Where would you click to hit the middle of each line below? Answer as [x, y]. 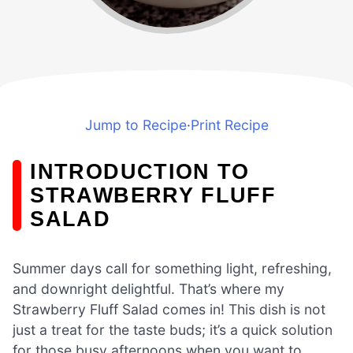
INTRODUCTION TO [140, 171]
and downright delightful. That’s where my [149, 288]
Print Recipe [229, 124]
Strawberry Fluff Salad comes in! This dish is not [169, 309]
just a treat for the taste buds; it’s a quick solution [173, 329]
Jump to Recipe [136, 124]
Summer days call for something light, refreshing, [172, 268]
